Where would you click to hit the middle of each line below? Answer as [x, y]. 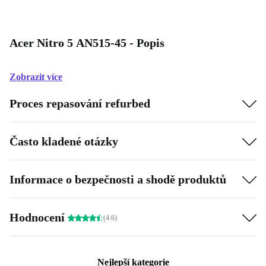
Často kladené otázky [64, 141]
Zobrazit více [36, 77]
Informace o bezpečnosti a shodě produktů [118, 179]
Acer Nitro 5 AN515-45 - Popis [87, 43]
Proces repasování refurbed [80, 103]
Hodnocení [39, 217]
